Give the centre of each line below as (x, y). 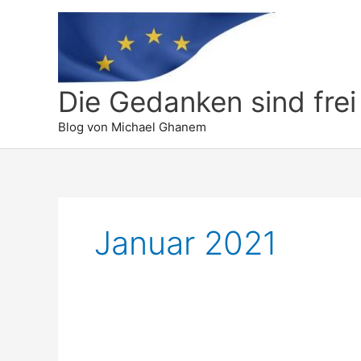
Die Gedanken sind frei (207, 102)
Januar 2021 (186, 243)
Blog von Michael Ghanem (132, 127)
